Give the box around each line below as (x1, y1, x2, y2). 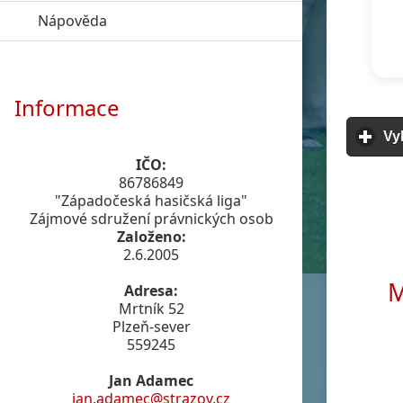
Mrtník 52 (118, 298, 184, 318)
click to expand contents (107, 11, 273, 31)
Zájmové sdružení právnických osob (29, 208, 273, 228)
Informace (14, 92, 120, 122)
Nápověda (38, 11, 107, 31)
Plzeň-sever (112, 316, 191, 336)
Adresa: (124, 280, 178, 300)
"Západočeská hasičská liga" (55, 190, 247, 210)
